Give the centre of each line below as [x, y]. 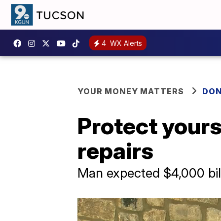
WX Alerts [125, 43]
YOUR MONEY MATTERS [131, 91]
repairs [115, 150]
